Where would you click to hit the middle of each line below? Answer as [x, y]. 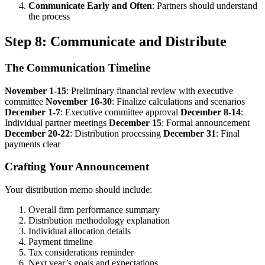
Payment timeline [61, 242]
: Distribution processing [117, 133]
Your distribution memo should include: [78, 190]
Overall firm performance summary [94, 210]
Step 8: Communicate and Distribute [116, 41]
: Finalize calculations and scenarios [178, 101]
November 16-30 [79, 101]
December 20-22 [37, 133]
